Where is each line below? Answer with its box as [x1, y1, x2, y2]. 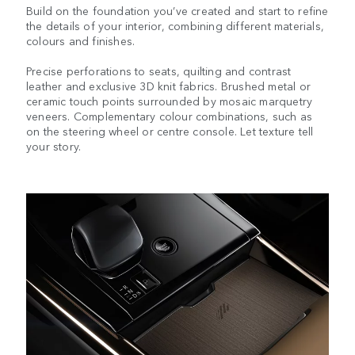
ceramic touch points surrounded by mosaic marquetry [26, 93, 313, 109]
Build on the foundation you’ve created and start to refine [26, 2, 329, 19]
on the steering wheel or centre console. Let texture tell [26, 123, 314, 139]
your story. [26, 138, 82, 155]
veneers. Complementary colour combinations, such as [26, 108, 313, 124]
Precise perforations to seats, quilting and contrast [26, 63, 292, 79]
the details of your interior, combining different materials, [26, 17, 325, 34]
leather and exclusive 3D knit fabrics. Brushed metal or [26, 78, 311, 94]
